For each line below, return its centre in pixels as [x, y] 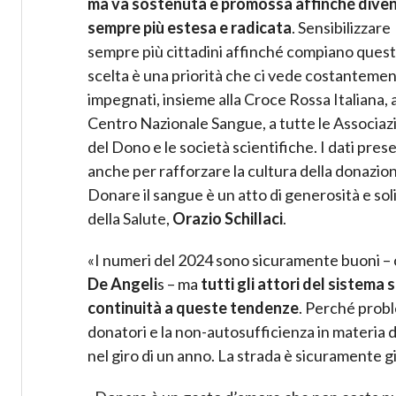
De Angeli [122, 284]
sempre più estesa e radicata [190, 28]
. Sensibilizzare [341, 28]
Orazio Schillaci [228, 219]
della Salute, [130, 219]
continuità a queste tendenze [193, 308]
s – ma [179, 284]
